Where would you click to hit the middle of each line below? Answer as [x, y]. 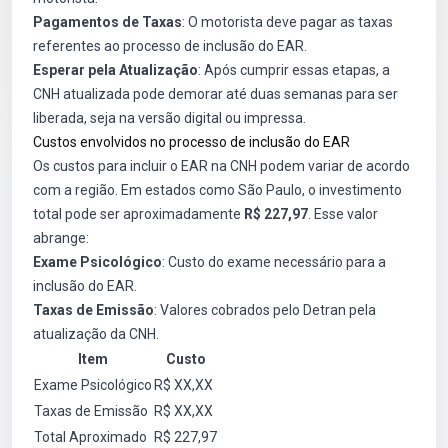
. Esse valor [343, 214]
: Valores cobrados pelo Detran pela [265, 310]
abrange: [61, 238]
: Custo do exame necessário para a [274, 262]
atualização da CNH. [96, 334]
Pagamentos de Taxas [107, 22]
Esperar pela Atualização [115, 70]
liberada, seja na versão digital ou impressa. [169, 118]
